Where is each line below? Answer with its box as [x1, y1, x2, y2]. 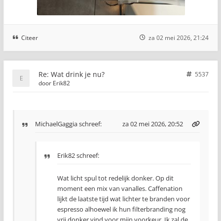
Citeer [21, 33, 38, 42]
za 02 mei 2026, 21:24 [148, 33, 209, 42]
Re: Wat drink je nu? [38, 69, 105, 79]
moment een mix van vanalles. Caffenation [57, 184, 183, 193]
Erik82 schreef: [57, 150, 99, 160]
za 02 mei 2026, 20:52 [122, 119, 183, 128]
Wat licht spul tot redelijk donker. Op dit [57, 173, 174, 183]
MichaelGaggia [35, 119, 77, 128]
